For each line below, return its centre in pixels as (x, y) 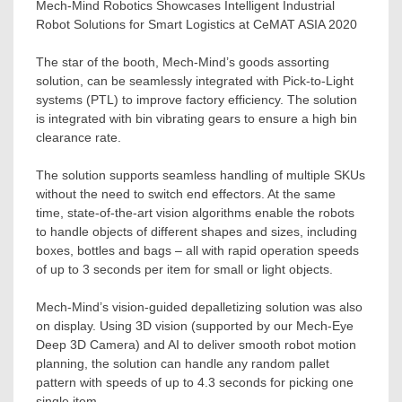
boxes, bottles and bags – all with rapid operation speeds (197, 251)
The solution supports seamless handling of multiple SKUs (201, 175)
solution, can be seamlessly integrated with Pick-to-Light (195, 81)
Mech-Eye (325, 326)
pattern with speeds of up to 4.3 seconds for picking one (195, 383)
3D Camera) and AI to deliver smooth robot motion (211, 345)
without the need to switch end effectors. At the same (186, 194)
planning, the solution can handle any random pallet (183, 364)
